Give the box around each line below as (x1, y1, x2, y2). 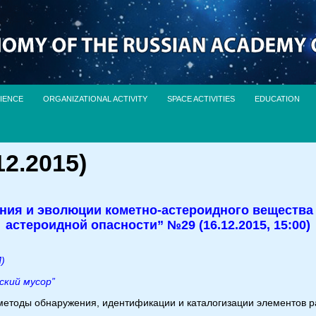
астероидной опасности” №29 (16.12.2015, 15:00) (6, 218, 310, 232)
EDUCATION (255, 95, 300, 103)
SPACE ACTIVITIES (167, 95, 236, 103)
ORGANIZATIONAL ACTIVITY (43, 95, 148, 103)
